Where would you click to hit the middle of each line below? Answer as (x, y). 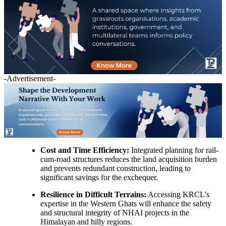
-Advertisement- (30, 78)
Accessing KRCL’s (178, 194)
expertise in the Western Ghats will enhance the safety (126, 203)
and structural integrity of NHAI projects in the (115, 212)
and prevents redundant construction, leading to (116, 168)
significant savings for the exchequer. (99, 177)
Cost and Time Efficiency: (85, 150)
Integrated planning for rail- (174, 150)
